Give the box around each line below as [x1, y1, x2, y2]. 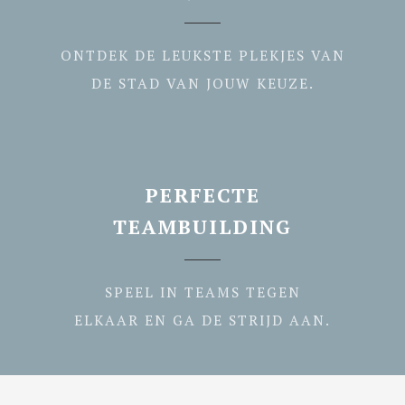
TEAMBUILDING [113, 213, 292, 240]
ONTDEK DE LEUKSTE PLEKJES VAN [60, 46, 345, 64]
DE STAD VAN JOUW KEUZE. [90, 74, 315, 92]
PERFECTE [145, 182, 260, 208]
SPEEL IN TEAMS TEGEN [104, 283, 301, 301]
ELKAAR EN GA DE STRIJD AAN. [74, 311, 331, 329]
